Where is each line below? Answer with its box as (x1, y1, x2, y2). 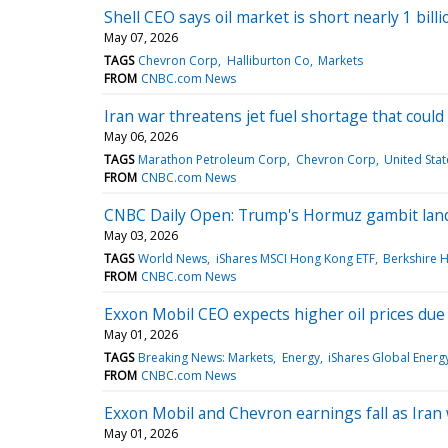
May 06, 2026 (104, 127, 178, 145)
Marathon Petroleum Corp (138, 150, 288, 168)
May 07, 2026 (104, 28, 178, 46)
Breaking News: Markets (138, 348, 274, 366)
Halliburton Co (226, 51, 310, 69)
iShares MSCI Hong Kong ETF (215, 249, 375, 267)
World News (138, 249, 208, 267)
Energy (281, 348, 320, 366)
